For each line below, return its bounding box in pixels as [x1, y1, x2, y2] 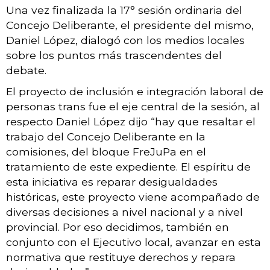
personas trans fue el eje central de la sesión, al [6, 99, 260, 113]
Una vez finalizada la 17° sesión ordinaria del [6, 3, 242, 16]
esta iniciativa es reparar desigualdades [6, 175, 218, 188]
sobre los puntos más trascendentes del [6, 48, 222, 61]
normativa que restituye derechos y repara [6, 250, 236, 263]
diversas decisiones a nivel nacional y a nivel [6, 205, 243, 218]
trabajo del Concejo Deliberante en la [6, 130, 206, 143]
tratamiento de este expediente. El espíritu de [6, 160, 251, 173]
